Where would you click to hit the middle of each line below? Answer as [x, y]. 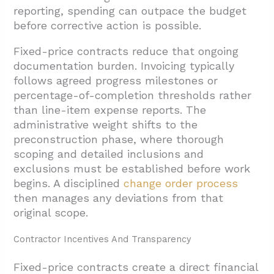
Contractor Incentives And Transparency [103, 239]
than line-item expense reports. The [110, 110]
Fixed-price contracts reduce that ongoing [126, 51]
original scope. [51, 213]
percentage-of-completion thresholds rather [133, 95]
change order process [181, 183]
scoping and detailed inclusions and [109, 154]
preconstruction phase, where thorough [119, 139]
